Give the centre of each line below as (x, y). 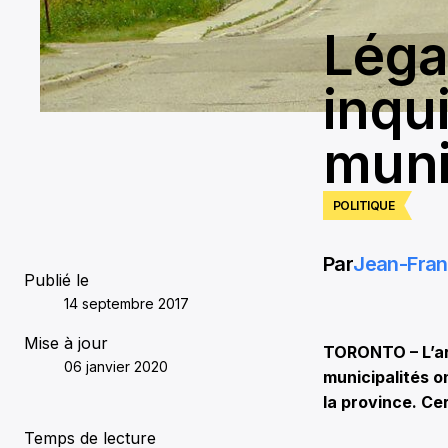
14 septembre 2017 (126, 303)
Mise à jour (66, 342)
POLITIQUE (364, 205)
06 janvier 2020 (116, 366)
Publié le (56, 279)
